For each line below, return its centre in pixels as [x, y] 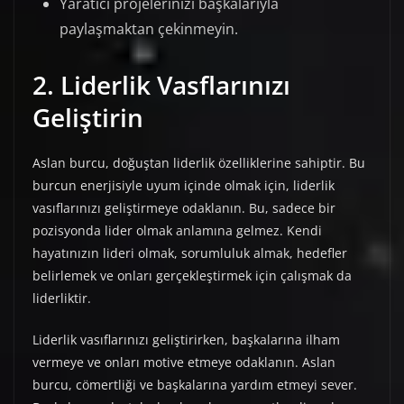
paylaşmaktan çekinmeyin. [149, 29]
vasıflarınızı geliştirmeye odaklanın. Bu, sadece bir [184, 208]
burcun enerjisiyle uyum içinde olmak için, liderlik [184, 186]
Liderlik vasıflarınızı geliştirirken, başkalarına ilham [186, 340]
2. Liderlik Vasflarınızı [161, 85]
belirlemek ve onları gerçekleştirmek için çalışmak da [192, 276]
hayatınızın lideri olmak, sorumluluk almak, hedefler [190, 253]
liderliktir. [62, 298]
